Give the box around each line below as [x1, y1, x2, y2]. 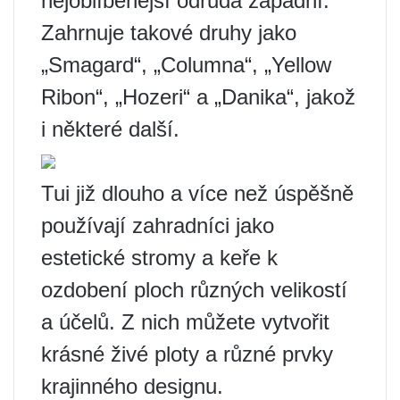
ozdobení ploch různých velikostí [41, 278, 347, 303]
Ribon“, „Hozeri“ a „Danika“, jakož [41, 85, 355, 110]
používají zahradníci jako [41, 213, 274, 238]
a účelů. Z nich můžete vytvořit [41, 310, 329, 335]
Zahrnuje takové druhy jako [41, 21, 296, 46]
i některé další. [41, 117, 179, 142]
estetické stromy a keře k [41, 246, 278, 271]
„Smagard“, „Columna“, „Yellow [41, 53, 331, 78]
